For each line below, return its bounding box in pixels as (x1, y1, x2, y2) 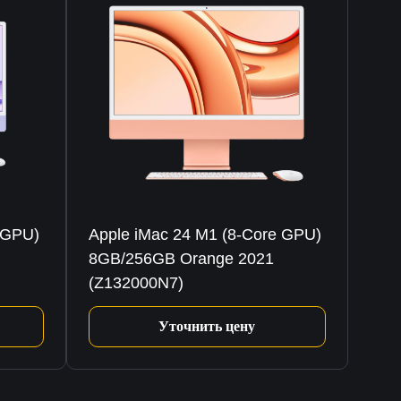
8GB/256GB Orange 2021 (88, 249, 274, 268)
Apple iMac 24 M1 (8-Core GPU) (88, 225, 321, 243)
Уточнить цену (158, 318, 256, 334)
